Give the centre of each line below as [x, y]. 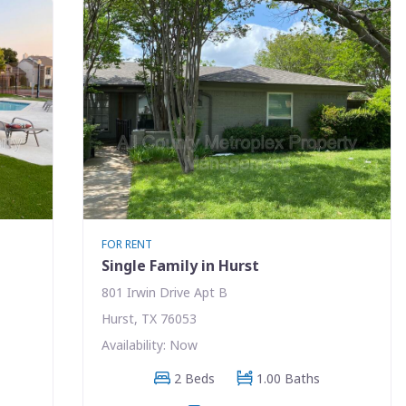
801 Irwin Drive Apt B [164, 292]
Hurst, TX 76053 [149, 318]
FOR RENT [126, 244]
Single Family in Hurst [180, 265]
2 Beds [194, 378]
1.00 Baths [288, 378]
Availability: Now [149, 344]
